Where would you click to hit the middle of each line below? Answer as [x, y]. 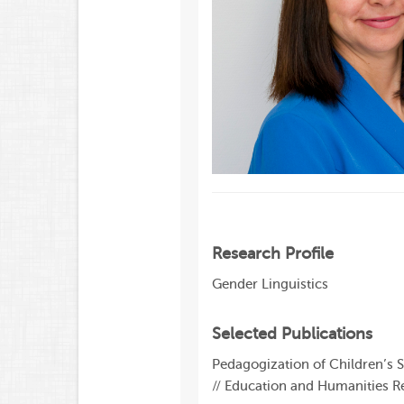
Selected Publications [292, 334]
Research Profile [272, 254]
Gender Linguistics [270, 285]
